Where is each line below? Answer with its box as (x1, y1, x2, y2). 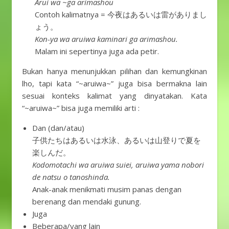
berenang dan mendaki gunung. (32, 196, 141, 207)
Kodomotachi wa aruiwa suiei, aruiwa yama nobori (32, 159, 204, 170)
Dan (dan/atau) (32, 123, 84, 133)
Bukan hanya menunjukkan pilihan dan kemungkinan (22, 66, 207, 77)
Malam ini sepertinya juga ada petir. (35, 46, 159, 57)
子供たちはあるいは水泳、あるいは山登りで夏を (32, 135, 201, 146)
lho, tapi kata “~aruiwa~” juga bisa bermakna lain (22, 78, 207, 89)
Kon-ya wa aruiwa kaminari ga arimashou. (35, 34, 178, 44)
